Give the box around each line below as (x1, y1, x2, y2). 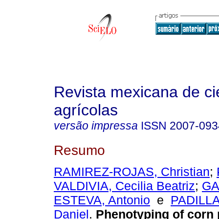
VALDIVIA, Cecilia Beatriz (54, 179, 195, 193)
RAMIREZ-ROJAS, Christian (54, 165, 210, 179)
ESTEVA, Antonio (54, 193, 150, 207)
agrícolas (54, 101, 118, 119)
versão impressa (54, 119, 138, 132)
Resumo (54, 142, 105, 158)
